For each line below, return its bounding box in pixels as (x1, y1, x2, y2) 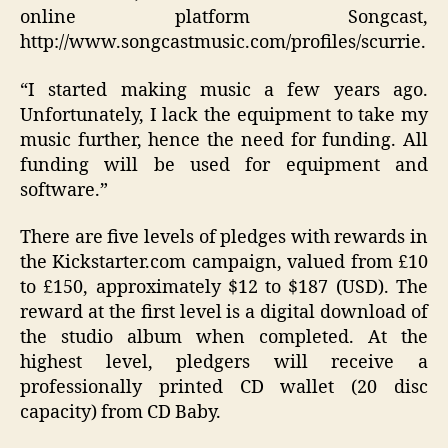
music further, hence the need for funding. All (20, 128, 428, 152)
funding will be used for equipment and (20, 153, 428, 177)
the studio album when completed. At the (20, 326, 428, 350)
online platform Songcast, (20, 6, 428, 30)
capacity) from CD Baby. (20, 401, 221, 425)
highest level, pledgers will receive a (20, 351, 428, 375)
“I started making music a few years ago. (20, 78, 428, 102)
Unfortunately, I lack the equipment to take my (20, 103, 428, 127)
